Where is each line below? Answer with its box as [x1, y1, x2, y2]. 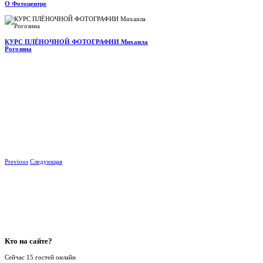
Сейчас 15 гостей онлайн [5, 253, 76, 261]
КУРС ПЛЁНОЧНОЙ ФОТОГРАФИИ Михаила [5, 38, 148, 45]
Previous [5, 158, 28, 165]
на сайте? [18, 237, 52, 245]
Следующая [30, 158, 62, 165]
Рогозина [5, 45, 32, 52]
